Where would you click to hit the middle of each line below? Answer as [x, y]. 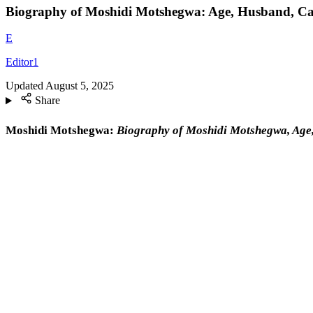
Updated [24, 86]
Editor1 [22, 62]
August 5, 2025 [80, 86]
